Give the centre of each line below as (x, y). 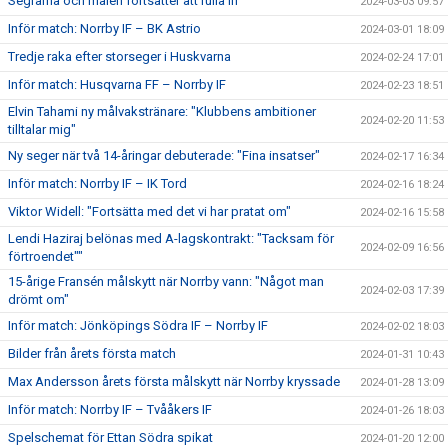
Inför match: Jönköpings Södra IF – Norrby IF (138, 325)
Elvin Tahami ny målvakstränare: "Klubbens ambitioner (162, 111)
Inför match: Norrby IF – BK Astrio (104, 28)
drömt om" (38, 299)
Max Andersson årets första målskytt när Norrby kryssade (174, 381)
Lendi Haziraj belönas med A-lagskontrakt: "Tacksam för (171, 238)
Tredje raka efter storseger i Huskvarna (119, 56)
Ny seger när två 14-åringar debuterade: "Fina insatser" (164, 155)
